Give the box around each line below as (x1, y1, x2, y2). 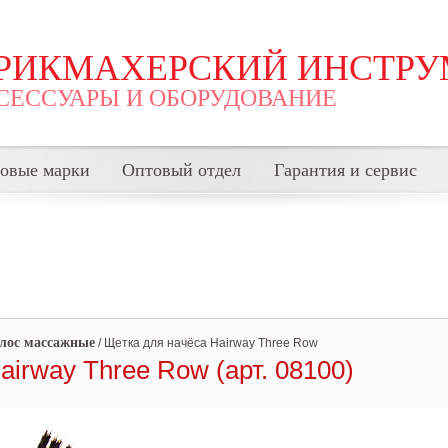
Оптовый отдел (121, 160, 241, 180)
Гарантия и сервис (273, 160, 417, 180)
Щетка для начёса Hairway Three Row (104, 336, 318, 350)
